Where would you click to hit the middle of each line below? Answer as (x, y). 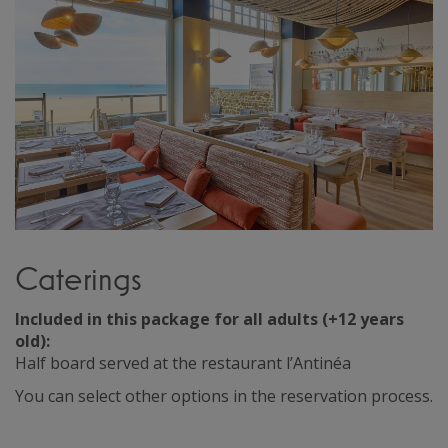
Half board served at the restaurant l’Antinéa (183, 362)
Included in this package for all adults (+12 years (209, 318)
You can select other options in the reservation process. (224, 395)
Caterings (78, 277)
